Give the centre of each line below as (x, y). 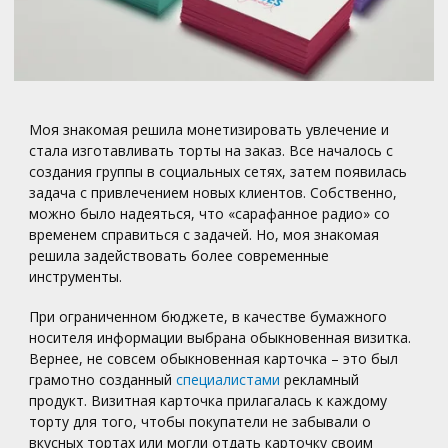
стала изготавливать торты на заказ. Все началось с (211, 151)
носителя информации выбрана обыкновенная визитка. (220, 337)
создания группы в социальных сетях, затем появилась (218, 172)
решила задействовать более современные (179, 256)
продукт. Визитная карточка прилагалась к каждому (208, 400)
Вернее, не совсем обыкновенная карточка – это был (214, 358)
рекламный (320, 379)
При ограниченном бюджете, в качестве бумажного (208, 316)
